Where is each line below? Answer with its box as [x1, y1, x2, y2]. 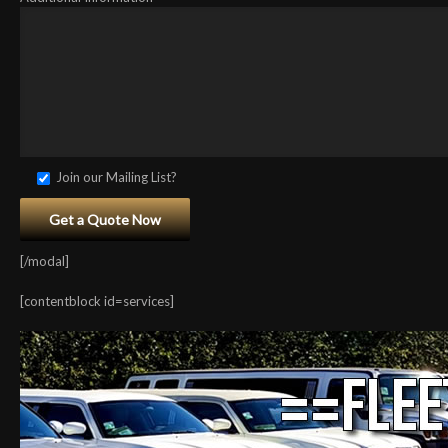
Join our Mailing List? [56, 169, 177, 186]
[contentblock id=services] [20, 293, 174, 310]
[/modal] [20, 253, 69, 270]
